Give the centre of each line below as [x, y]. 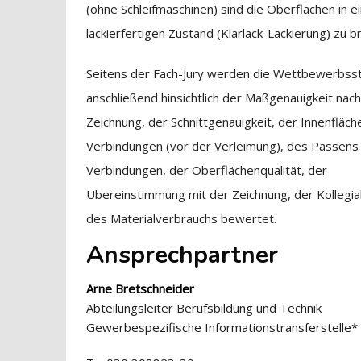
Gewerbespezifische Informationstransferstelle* [222, 327]
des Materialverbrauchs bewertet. [182, 218]
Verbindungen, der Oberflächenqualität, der [207, 170]
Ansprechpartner [183, 255]
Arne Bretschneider [141, 288]
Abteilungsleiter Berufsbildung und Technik [204, 308]
